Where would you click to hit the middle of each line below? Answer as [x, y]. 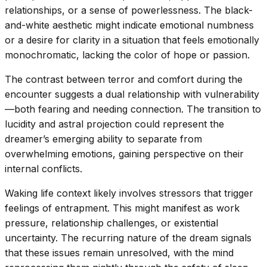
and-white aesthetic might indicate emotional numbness [129, 25]
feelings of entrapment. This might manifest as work [122, 208]
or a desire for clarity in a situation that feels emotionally [132, 40]
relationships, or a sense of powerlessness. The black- [129, 10]
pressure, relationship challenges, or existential [111, 223]
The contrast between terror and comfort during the [124, 79]
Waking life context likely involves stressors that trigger [129, 193]
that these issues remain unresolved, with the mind [119, 252]
